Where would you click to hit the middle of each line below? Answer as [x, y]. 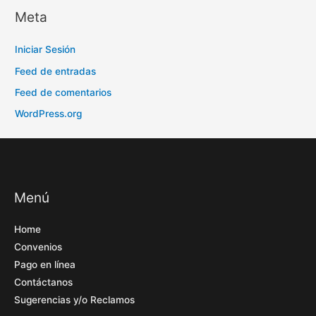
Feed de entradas [56, 71]
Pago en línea [45, 265]
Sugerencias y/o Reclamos [74, 300]
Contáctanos [43, 282]
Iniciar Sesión [45, 50]
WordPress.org [49, 114]
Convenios [38, 247]
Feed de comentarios [63, 92]
